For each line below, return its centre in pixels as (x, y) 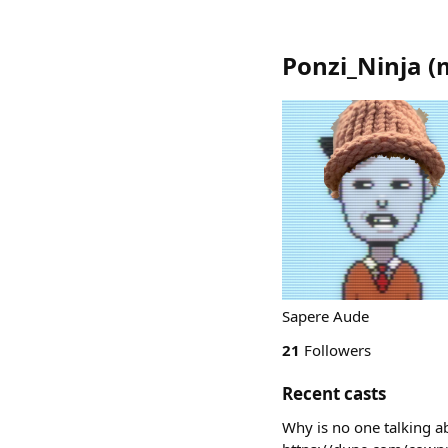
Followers (335, 350)
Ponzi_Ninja (352, 65)
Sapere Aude (325, 316)
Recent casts (334, 393)
